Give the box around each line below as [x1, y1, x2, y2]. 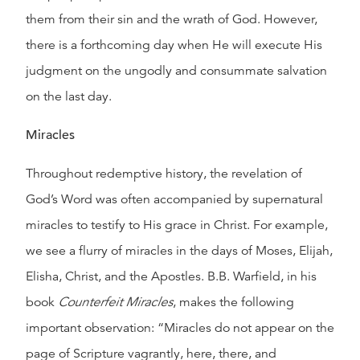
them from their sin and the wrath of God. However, [26, 11, 317, 27]
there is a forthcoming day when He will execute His [26, 37, 322, 53]
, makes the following [173, 294, 294, 310]
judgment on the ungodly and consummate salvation [26, 63, 327, 79]
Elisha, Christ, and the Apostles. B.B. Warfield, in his [26, 268, 317, 284]
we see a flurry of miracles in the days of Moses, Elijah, [26, 243, 333, 259]
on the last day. [26, 88, 112, 104]
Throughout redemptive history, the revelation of [26, 166, 302, 182]
